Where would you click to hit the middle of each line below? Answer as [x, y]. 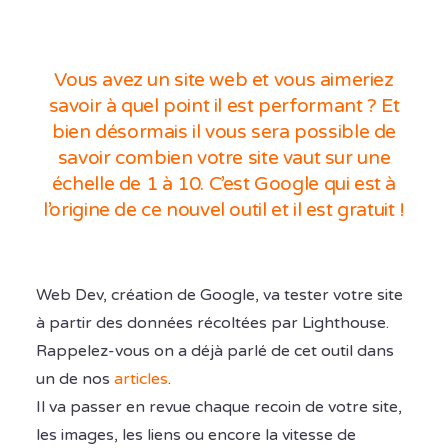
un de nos [75, 379]
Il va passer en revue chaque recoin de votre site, [219, 407]
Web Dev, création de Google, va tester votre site [219, 295]
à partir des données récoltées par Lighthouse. [212, 323]
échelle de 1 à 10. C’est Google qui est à [224, 183]
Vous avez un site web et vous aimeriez [224, 79]
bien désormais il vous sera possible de [224, 131]
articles [141, 379]
